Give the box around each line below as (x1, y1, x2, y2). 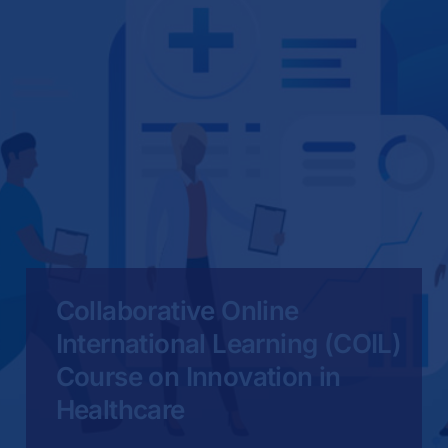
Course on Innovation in (55, 360, 341, 392)
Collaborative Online (55, 294, 299, 326)
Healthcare (55, 393, 185, 425)
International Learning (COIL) (55, 327, 402, 359)
